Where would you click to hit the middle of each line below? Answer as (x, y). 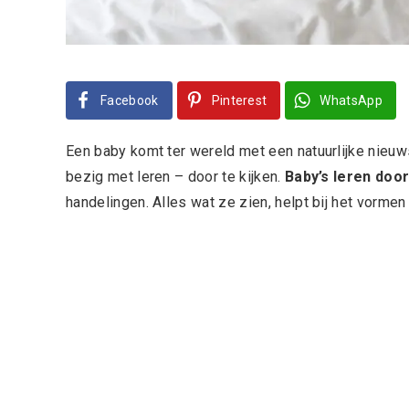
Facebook (130, 101)
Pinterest (239, 101)
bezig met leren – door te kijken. (175, 177)
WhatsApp (351, 101)
